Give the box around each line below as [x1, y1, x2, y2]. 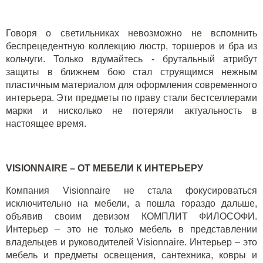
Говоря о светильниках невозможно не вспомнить [6, 28, 257, 38]
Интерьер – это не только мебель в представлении [6, 224, 257, 234]
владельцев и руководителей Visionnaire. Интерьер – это [6, 237, 257, 247]
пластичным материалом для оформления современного [6, 80, 257, 90]
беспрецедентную [6, 41, 89, 51]
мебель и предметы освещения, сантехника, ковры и [6, 250, 257, 260]
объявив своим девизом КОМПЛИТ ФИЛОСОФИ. [6, 211, 257, 221]
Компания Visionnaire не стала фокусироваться [6, 186, 257, 195]
